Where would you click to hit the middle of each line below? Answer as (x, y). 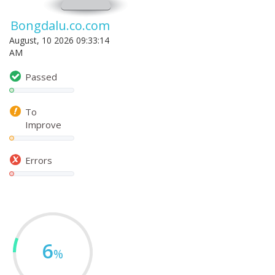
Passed (41, 76)
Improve (43, 124)
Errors (39, 160)
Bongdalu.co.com (60, 25)
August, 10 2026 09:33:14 (59, 40)
